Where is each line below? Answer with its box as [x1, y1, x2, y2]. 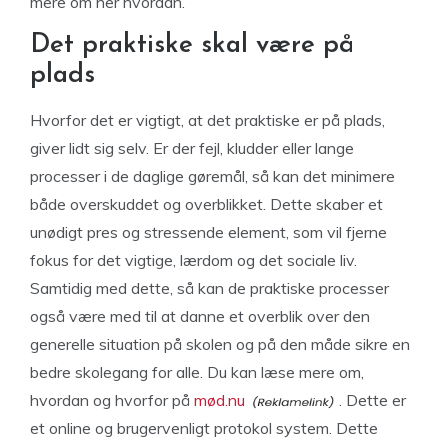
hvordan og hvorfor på [30, 390, 194, 410]
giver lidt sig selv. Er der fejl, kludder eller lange [30, 138, 354, 158]
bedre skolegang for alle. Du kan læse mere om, [30, 362, 364, 382]
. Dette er [339, 390, 406, 410]
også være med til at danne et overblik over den [30, 306, 370, 326]
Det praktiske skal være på [30, 32, 354, 59]
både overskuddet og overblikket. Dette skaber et [30, 194, 383, 214]
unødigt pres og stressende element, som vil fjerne [30, 222, 387, 242]
